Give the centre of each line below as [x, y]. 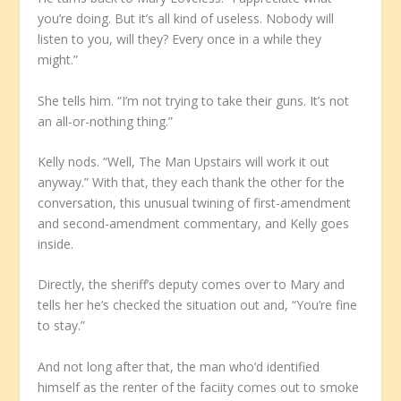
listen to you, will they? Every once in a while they [180, 39]
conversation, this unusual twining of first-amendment [195, 203]
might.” [58, 60]
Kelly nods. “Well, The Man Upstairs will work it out [184, 162]
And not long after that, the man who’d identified [179, 366]
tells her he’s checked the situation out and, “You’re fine [198, 305]
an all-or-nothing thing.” [106, 121]
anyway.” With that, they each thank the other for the [192, 182]
